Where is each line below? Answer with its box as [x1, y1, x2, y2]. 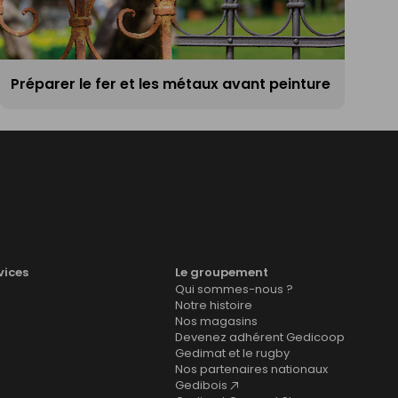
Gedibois [175, 376, 227, 394]
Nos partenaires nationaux [175, 360, 328, 378]
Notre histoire [175, 296, 252, 314]
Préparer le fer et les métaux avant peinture [11, 74, 330, 95]
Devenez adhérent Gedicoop [175, 328, 345, 346]
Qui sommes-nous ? [175, 280, 293, 298]
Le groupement [175, 263, 268, 281]
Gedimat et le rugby [175, 344, 290, 362]
